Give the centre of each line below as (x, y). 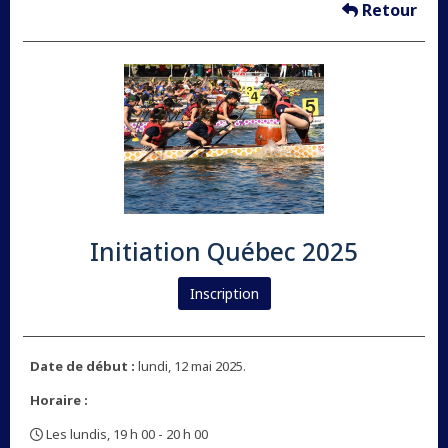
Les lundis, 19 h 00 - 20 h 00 (125, 434)
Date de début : (82, 366)
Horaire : (59, 400)
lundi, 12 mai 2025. (190, 366)
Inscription (224, 294)
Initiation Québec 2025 (224, 252)
